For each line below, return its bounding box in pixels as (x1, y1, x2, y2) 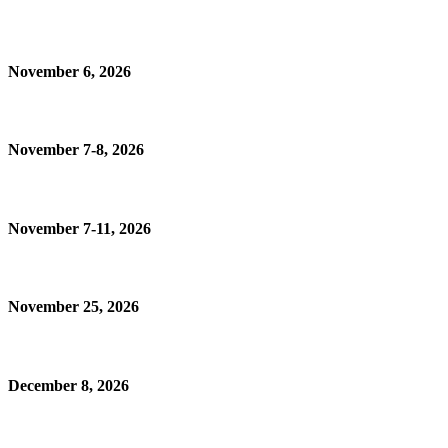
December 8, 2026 (8, 376, 129, 394)
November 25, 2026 (8, 298, 139, 316)
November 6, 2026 (8, 62, 131, 80)
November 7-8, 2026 (8, 141, 144, 159)
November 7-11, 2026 (8, 219, 151, 237)
